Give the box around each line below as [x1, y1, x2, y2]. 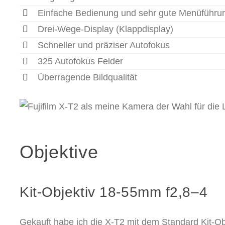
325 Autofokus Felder [38, 56, 123, 67]
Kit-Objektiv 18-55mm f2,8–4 [20, 184, 208, 200]
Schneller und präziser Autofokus [38, 40, 170, 51]
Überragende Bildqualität [38, 72, 137, 83]
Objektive [20, 142, 98, 163]
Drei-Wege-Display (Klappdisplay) [38, 24, 173, 35]
